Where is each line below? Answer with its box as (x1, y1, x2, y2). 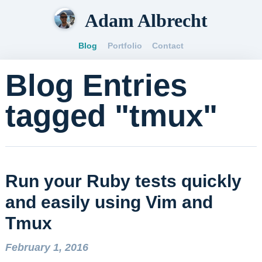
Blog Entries (5, 67, 187, 102)
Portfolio (107, 40, 142, 50)
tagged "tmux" (5, 98, 218, 133)
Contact (152, 40, 184, 50)
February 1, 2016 (5, 242, 88, 254)
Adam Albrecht (85, 10, 208, 31)
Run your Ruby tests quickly (5, 170, 242, 191)
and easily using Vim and (5, 191, 213, 212)
